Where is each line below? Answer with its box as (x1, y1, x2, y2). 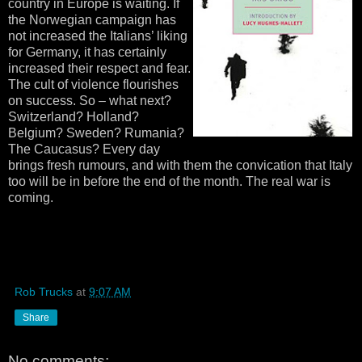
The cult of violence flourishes (8, 77, 179, 91)
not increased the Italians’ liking (8, 28, 187, 43)
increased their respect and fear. (8, 61, 191, 75)
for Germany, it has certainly (8, 44, 166, 59)
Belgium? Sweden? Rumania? (8, 125, 184, 140)
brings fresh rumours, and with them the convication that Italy (8, 158, 352, 172)
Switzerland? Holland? (8, 109, 139, 124)
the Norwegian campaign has (8, 12, 176, 27)
